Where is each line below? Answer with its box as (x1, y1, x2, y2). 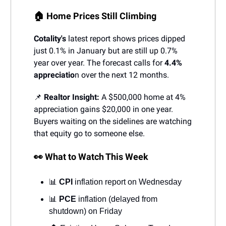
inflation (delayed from (78, 194, 157, 203)
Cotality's (34, 33, 68, 43)
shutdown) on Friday (49, 206, 122, 215)
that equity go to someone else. (34, 128, 145, 138)
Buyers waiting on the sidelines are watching (34, 116, 192, 126)
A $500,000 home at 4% (99, 92, 186, 102)
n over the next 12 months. (75, 70, 169, 80)
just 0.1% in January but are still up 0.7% (34, 45, 178, 55)
